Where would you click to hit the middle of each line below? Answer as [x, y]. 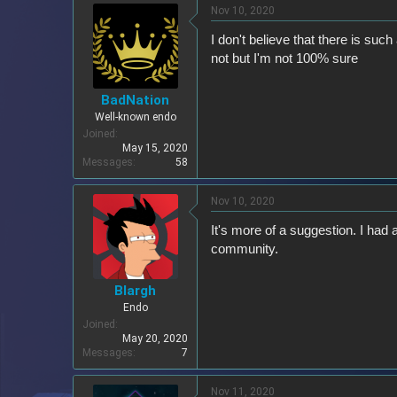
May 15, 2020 [155, 148]
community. [245, 249]
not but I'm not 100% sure [284, 58]
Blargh [135, 291]
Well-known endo [135, 117]
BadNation [135, 100]
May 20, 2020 [155, 339]
